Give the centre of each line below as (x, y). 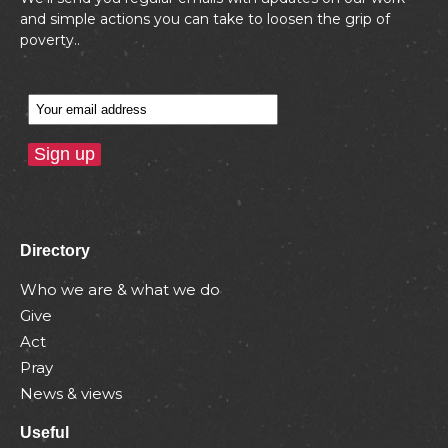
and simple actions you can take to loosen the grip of (205, 19)
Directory (55, 250)
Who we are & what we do (120, 289)
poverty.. (50, 40)
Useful (44, 432)
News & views (71, 393)
